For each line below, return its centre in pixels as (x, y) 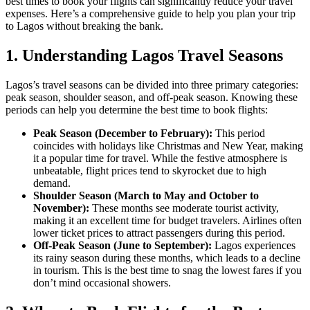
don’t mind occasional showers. (102, 283)
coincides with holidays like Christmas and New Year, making (168, 146)
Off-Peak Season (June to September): (122, 246)
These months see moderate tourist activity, (184, 208)
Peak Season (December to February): (123, 134)
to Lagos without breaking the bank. (84, 26)
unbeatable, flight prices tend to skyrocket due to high (150, 171)
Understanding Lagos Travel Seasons (153, 56)
